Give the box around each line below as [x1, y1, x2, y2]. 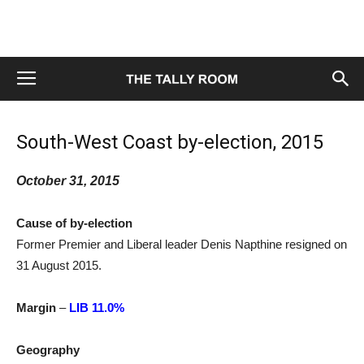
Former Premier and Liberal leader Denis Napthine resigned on [16, 237, 347, 251]
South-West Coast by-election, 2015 [16, 131, 323, 154]
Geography [16, 343, 80, 357]
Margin [16, 301, 56, 314]
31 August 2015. [16, 258, 102, 272]
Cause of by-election [16, 216, 132, 230]
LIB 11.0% [69, 301, 124, 314]
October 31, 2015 [16, 174, 119, 188]
